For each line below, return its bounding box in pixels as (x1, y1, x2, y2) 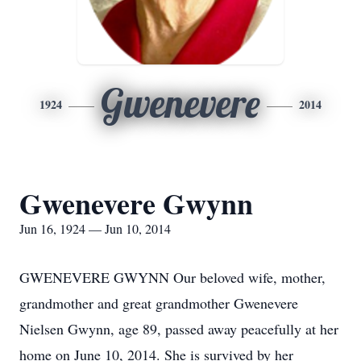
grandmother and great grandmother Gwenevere (19, 293, 298, 313)
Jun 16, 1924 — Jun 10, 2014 (19, 220, 171, 237)
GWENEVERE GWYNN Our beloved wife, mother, (19, 268, 326, 287)
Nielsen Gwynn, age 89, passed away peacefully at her (19, 319, 338, 338)
